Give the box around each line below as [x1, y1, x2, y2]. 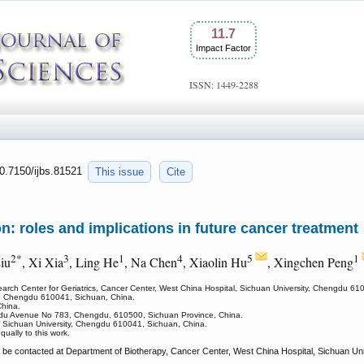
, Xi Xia [22, 253, 63, 271]
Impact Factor [196, 43, 251, 53]
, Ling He [69, 253, 119, 271]
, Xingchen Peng [267, 253, 353, 271]
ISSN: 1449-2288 [188, 78, 258, 91]
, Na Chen [124, 253, 177, 271]
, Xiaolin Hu [183, 253, 247, 271]
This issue [95, 166, 144, 178]
